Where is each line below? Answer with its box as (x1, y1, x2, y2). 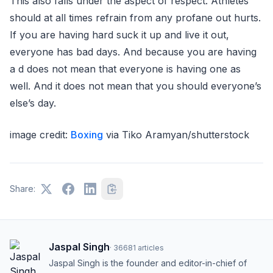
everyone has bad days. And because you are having (10, 45, 257, 58)
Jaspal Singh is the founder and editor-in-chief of (49, 257, 247, 268)
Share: (10, 183, 35, 194)
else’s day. (10, 96, 62, 109)
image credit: (10, 128, 71, 141)
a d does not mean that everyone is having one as (10, 62, 241, 75)
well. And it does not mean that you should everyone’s (10, 79, 261, 92)
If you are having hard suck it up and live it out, (10, 28, 229, 41)
